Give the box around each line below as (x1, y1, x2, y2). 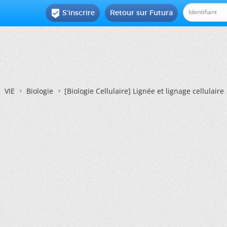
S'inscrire (62, 8, 95, 17)
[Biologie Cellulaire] (64, 86, 131, 96)
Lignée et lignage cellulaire (131, 86, 224, 96)
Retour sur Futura (110, 8, 173, 17)
